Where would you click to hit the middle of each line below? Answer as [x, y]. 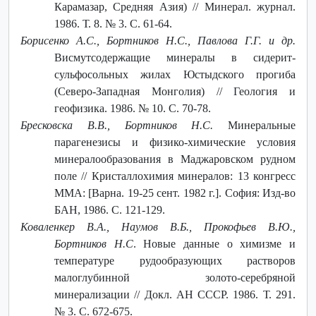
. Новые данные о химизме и [214, 243]
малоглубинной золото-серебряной [175, 277]
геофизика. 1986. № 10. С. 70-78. [133, 108]
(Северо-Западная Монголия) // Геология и [175, 91]
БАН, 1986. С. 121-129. [110, 209]
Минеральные [254, 125]
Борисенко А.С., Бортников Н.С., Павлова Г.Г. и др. [158, 40]
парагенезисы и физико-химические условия [175, 142]
